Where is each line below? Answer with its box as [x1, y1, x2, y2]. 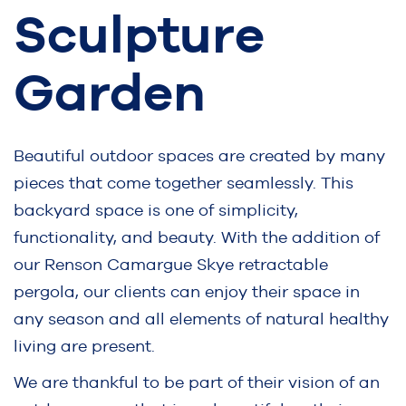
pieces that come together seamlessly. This [14, 172, 353, 192]
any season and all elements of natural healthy [14, 308, 389, 328]
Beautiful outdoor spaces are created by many [14, 145, 385, 165]
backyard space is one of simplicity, [14, 199, 298, 219]
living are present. [14, 335, 159, 355]
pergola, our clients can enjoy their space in [14, 281, 360, 301]
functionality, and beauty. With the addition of [14, 227, 380, 246]
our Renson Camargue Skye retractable [14, 254, 328, 274]
